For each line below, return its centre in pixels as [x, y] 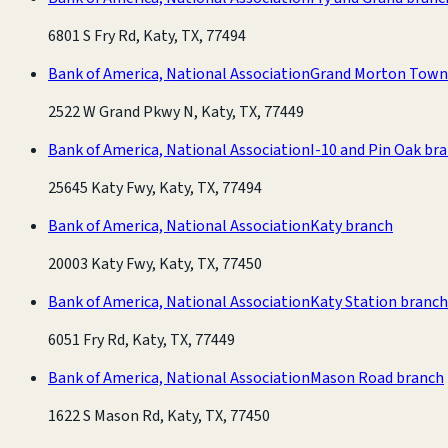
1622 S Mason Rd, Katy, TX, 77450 [159, 415]
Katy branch [351, 225]
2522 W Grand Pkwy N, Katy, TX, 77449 [176, 111]
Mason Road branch [377, 377]
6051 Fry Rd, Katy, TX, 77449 [141, 339]
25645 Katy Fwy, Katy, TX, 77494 [155, 187]
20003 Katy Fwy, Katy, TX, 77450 [155, 263]
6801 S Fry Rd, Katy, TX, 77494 [147, 35]
